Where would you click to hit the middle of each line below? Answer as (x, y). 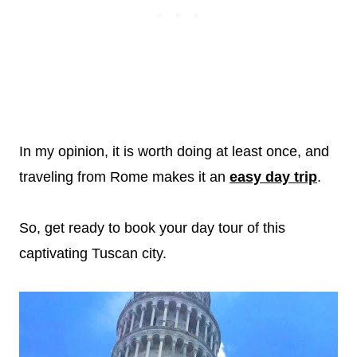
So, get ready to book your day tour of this (152, 228)
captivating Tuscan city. (95, 253)
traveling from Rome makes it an (124, 177)
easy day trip (273, 177)
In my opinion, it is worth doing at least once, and (174, 151)
